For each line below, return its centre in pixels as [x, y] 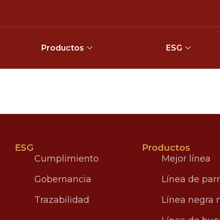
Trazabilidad [62, 200]
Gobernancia [63, 179]
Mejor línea [186, 159]
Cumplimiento [66, 159]
